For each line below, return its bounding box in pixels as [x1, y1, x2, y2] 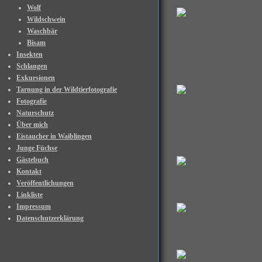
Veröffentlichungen [16, 179, 74, 187]
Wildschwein [27, 15, 65, 23]
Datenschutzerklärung [16, 214, 84, 222]
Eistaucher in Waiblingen [16, 132, 92, 140]
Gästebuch [16, 156, 49, 164]
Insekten [16, 50, 43, 58]
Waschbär [27, 27, 57, 35]
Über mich [16, 120, 48, 129]
